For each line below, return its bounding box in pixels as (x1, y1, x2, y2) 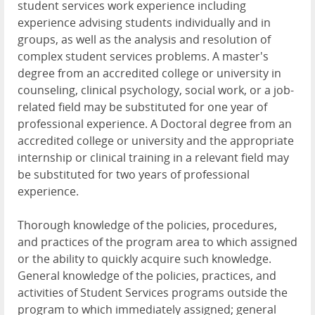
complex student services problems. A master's (18, 49, 269, 65)
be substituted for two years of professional (18, 167, 250, 183)
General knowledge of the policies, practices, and (18, 268, 276, 284)
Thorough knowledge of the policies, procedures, (18, 217, 277, 233)
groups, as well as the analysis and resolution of (18, 32, 271, 48)
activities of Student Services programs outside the (18, 285, 288, 301)
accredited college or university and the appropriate (18, 133, 294, 149)
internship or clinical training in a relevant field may (18, 150, 289, 166)
